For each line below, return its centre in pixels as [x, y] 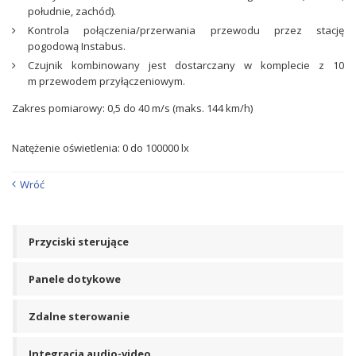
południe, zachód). [72, 11]
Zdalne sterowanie [79, 316]
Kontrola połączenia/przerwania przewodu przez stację [186, 30]
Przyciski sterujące [79, 242]
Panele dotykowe [75, 279]
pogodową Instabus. [77, 46]
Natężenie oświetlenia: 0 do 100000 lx [101, 148]
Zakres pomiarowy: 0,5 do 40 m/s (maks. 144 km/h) [132, 108]
